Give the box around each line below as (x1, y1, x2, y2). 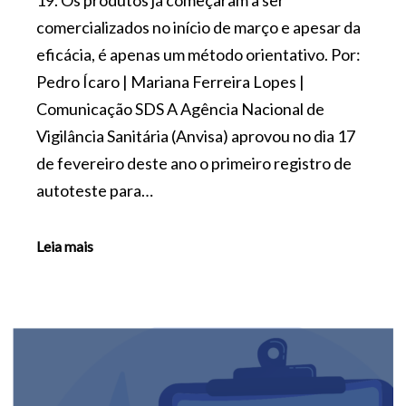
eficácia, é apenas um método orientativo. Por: (36, 43, 361, 64)
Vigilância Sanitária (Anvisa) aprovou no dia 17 (36, 125, 355, 146)
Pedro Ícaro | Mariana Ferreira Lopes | (36, 71, 304, 92)
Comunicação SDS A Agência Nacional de (36, 98, 324, 119)
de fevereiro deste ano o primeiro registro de (36, 152, 352, 173)
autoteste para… (36, 179, 153, 200)
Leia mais (36, 237, 93, 255)
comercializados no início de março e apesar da (36, 16, 361, 37)
